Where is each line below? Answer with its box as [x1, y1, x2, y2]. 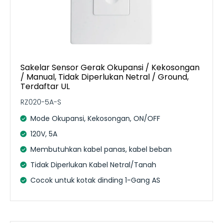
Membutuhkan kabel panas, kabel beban [30, 144, 172, 154]
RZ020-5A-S [20, 97, 61, 107]
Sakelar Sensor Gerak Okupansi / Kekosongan [20, 61, 200, 73]
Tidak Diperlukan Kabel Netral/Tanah [30, 159, 156, 170]
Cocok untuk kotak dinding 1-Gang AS [30, 175, 160, 185]
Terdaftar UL [20, 80, 70, 92]
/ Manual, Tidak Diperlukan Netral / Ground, [20, 71, 189, 83]
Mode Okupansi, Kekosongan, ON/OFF [30, 113, 160, 123]
